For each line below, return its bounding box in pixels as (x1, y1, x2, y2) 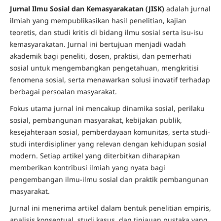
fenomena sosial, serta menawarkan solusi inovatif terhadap (9, 75, 210, 85)
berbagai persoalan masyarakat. (9, 87, 117, 97)
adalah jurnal (164, 4, 211, 14)
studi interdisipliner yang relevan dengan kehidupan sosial (9, 139, 207, 149)
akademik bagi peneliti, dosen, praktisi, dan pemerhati (9, 51, 191, 61)
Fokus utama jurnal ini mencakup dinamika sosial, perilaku (9, 104, 205, 113)
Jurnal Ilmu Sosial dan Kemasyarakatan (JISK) (9, 4, 164, 14)
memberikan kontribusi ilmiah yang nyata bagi (9, 163, 165, 173)
